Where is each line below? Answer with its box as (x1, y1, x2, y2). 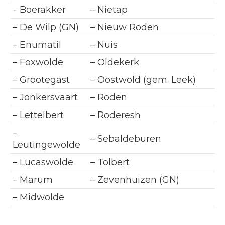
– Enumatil (13, 39, 61, 50)
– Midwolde (13, 192, 64, 203)
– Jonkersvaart (13, 92, 78, 103)
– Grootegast (13, 74, 70, 85)
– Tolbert (90, 157, 130, 168)
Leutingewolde (13, 139, 80, 150)
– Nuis (90, 39, 118, 50)
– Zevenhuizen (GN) (90, 174, 179, 185)
